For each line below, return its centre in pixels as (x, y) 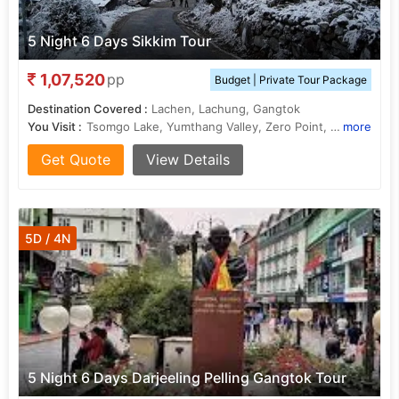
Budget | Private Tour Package (291, 80)
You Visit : (55, 126)
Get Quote (76, 159)
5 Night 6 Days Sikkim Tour (119, 41)
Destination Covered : (88, 109)
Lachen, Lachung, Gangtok (226, 109)
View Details (188, 159)
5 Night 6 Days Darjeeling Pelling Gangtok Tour (187, 378)
